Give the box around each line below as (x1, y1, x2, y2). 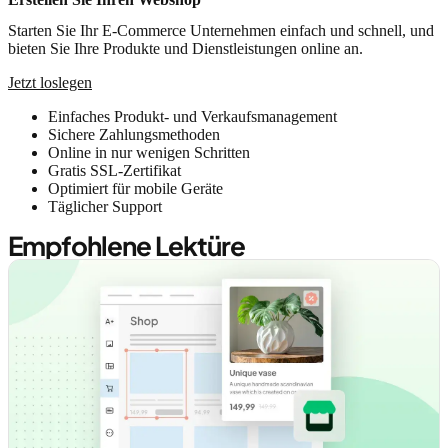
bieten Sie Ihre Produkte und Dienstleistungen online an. (8, 40, 363, 58)
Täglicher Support (48, 198, 162, 216)
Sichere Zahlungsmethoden (48, 126, 220, 144)
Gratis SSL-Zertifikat (48, 162, 181, 180)
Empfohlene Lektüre (8, 229, 245, 263)
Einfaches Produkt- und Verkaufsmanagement (48, 108, 337, 126)
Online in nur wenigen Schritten (48, 144, 250, 162)
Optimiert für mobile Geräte (48, 180, 223, 198)
